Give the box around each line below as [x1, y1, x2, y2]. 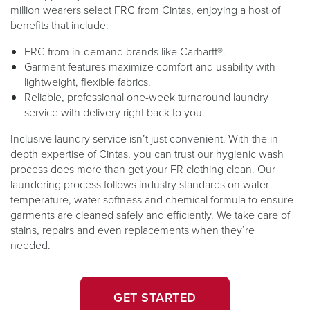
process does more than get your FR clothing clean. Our [10, 161, 275, 177]
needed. [10, 237, 53, 253]
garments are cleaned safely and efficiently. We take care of [10, 207, 290, 223]
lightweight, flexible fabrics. [24, 74, 154, 90]
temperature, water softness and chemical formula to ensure [10, 192, 293, 208]
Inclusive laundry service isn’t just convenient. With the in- [10, 131, 282, 147]
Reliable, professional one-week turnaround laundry [24, 89, 268, 105]
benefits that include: [10, 17, 111, 33]
